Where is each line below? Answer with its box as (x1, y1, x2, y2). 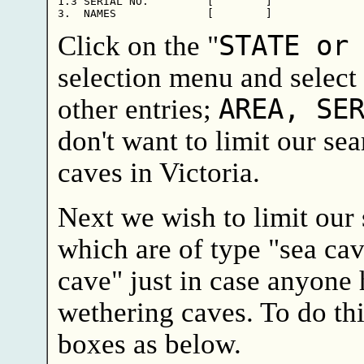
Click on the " (57, 29, 219, 61)
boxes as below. (57, 327, 241, 359)
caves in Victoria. (57, 156, 260, 188)
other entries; (57, 93, 219, 124)
